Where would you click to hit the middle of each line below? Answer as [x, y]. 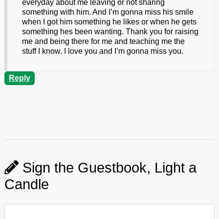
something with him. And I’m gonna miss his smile [108, 12]
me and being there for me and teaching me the [103, 42]
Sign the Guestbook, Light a [107, 168]
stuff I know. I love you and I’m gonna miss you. [102, 51]
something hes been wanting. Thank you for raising [110, 32]
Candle [26, 185]
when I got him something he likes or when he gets [109, 22]
